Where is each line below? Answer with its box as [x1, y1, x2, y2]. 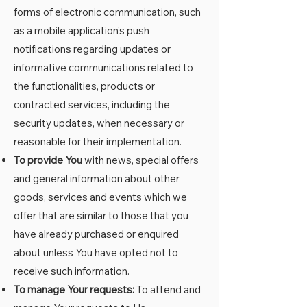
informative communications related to [14, 61, 193, 74]
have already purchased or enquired [14, 228, 179, 241]
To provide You [14, 153, 82, 167]
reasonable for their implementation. [14, 135, 182, 148]
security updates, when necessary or [14, 116, 184, 130]
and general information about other [14, 172, 180, 185]
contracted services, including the [14, 98, 170, 111]
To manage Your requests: [14, 283, 134, 296]
